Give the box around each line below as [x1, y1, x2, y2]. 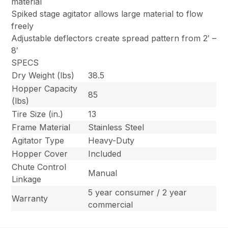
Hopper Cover [12, 148, 68, 159]
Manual [88, 167, 118, 178]
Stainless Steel [88, 122, 145, 132]
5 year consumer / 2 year [88, 187, 187, 197]
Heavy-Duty [88, 135, 135, 146]
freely [11, 20, 34, 31]
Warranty [12, 193, 48, 204]
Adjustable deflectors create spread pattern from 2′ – [11, 33, 217, 43]
